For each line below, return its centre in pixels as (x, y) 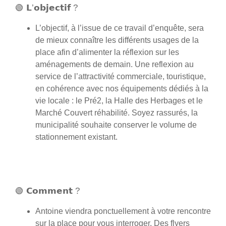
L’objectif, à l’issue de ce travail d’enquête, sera (120, 28)
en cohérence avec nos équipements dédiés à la (122, 89)
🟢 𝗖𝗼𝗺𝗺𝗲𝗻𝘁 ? (47, 191)
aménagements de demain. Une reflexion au (115, 64)
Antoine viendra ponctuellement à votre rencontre (123, 211)
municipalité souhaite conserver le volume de (116, 125)
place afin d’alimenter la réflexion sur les (107, 52)
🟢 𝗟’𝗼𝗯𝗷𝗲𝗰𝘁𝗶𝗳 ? (46, 8)
